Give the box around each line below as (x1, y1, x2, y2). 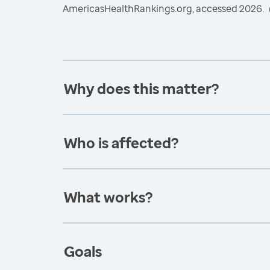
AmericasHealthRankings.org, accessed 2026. (63, 2, 264, 15)
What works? (64, 187, 152, 207)
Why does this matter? (64, 78, 219, 98)
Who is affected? (64, 133, 178, 152)
